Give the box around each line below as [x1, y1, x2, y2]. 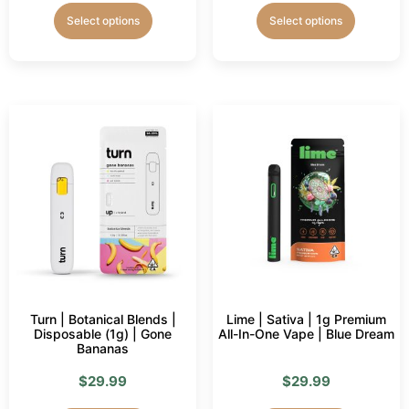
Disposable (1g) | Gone [34, 325, 173, 341]
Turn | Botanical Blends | [29, 310, 176, 327]
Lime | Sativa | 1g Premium [225, 310, 386, 327]
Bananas [77, 340, 130, 356]
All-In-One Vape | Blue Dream [217, 325, 394, 341]
